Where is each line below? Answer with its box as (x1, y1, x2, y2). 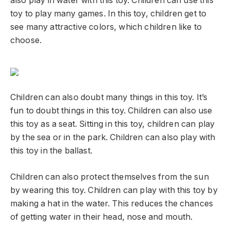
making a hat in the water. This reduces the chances (10, 198, 214, 208)
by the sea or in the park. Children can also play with (10, 132, 216, 143)
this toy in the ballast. (10, 146, 92, 156)
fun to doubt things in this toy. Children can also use (10, 106, 213, 116)
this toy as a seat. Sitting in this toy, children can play (10, 119, 215, 129)
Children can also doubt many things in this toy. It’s (10, 92, 208, 103)
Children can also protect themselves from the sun (10, 171, 209, 182)
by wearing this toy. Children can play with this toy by (10, 185, 218, 195)
